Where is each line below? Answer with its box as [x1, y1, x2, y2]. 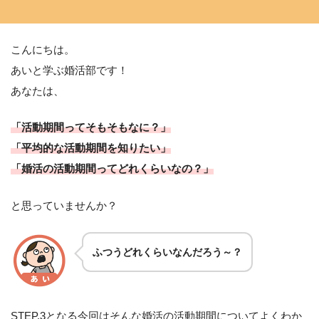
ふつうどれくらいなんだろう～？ [93, 246, 242, 258]
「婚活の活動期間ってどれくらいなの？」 [11, 162, 214, 175]
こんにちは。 [11, 43, 75, 56]
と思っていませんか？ [11, 199, 117, 212]
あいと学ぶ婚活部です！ [11, 63, 128, 76]
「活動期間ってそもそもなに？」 [11, 121, 171, 134]
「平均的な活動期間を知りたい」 [11, 142, 171, 155]
